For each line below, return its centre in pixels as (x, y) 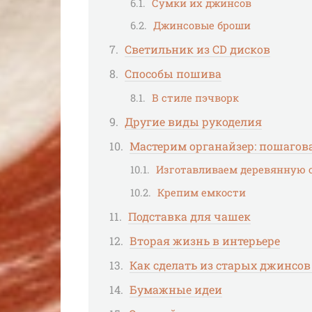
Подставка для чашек (189, 216)
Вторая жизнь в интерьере (205, 240)
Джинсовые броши (202, 26)
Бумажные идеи (176, 290)
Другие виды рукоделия (193, 121)
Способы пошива (173, 74)
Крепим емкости (202, 192)
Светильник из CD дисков (197, 49)
